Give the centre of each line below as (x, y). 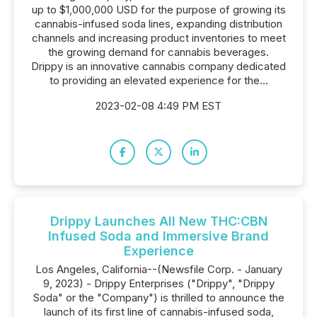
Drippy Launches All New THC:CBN (158, 221)
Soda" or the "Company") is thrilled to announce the (158, 298)
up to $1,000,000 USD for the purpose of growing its (158, 10)
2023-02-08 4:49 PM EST (158, 106)
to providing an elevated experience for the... (158, 80)
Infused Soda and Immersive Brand (158, 236)
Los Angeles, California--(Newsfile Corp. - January (158, 269)
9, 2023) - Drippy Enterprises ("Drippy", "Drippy (158, 283)
